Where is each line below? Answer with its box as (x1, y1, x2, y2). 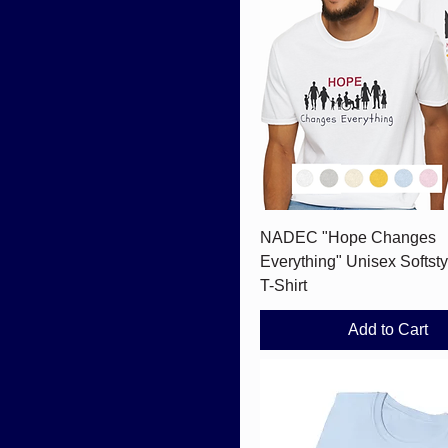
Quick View (352, 226, 423, 243)
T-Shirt (260, 276, 307, 294)
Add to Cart (347, 320, 428, 338)
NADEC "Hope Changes (260, 228, 436, 246)
